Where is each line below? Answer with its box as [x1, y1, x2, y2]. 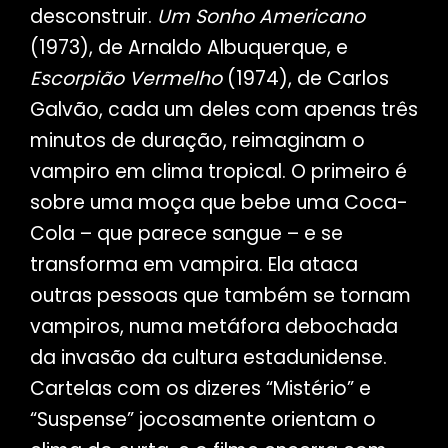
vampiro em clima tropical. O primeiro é [29, 158, 407, 186]
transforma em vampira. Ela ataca [29, 251, 358, 279]
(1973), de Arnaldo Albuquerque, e [29, 34, 348, 62]
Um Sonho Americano [156, 3, 365, 31]
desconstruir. [29, 3, 157, 31]
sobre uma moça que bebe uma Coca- [29, 189, 408, 217]
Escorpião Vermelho [29, 65, 222, 93]
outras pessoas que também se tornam [29, 282, 411, 310]
